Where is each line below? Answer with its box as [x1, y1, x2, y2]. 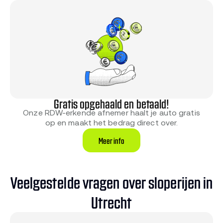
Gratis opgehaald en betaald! [53, 96, 170, 111]
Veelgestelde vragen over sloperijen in [10, 172, 213, 191]
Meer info [98, 135, 125, 145]
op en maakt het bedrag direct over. [45, 119, 178, 127]
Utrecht [91, 192, 132, 211]
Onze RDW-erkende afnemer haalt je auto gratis [23, 109, 200, 117]
